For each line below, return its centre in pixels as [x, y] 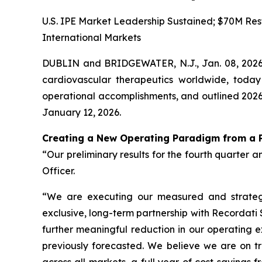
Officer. [58, 171]
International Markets [92, 37]
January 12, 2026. [82, 112]
